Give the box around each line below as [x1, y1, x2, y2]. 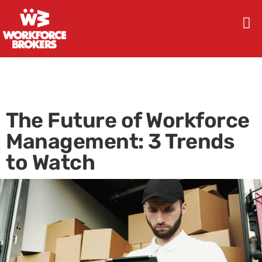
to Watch [6, 150, 95, 175]
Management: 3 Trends [6, 129, 235, 154]
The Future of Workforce [6, 108, 250, 133]
